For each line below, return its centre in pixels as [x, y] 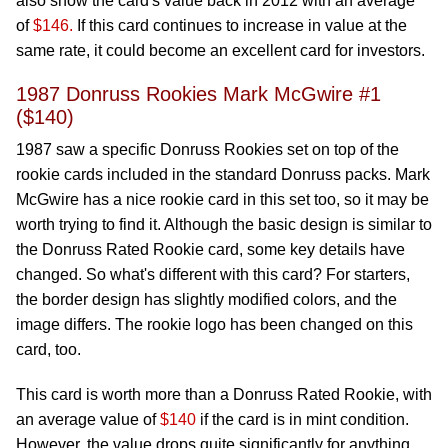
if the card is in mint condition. [302, 419]
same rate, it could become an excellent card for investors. [220, 50]
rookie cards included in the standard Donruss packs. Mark [223, 174]
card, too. [50, 349]
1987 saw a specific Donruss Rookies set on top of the [207, 149]
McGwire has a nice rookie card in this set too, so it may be [222, 199]
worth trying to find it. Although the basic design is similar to [224, 224]
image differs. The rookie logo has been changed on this [214, 324]
